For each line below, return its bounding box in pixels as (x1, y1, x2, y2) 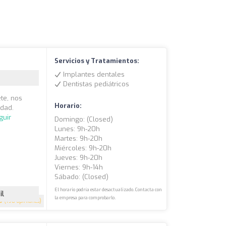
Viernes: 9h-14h (54, 163, 103, 172)
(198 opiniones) (3, 198, 42, 205)
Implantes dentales (61, 70, 125, 79)
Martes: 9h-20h (54, 134, 103, 143)
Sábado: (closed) (54, 173, 109, 182)
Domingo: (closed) (54, 115, 114, 124)
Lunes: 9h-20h (54, 125, 100, 134)
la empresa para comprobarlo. (54, 195, 116, 201)
